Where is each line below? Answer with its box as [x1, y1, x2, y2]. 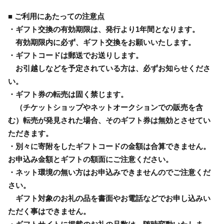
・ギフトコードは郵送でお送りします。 [8, 50, 143, 59]
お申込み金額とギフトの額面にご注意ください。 [8, 154, 173, 163]
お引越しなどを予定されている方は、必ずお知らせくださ [8, 63, 210, 72]
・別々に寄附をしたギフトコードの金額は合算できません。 [8, 141, 210, 150]
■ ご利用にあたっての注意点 [8, 11, 104, 20]
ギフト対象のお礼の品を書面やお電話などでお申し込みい [8, 193, 210, 202]
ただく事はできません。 [8, 206, 90, 215]
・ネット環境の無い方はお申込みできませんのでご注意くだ [8, 167, 210, 176]
